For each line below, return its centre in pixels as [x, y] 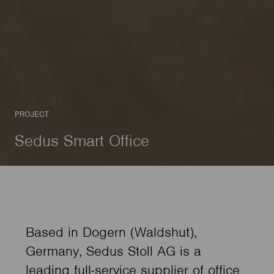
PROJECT [32, 114]
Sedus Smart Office [82, 141]
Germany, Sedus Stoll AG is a [114, 250]
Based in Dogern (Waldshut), [112, 231]
